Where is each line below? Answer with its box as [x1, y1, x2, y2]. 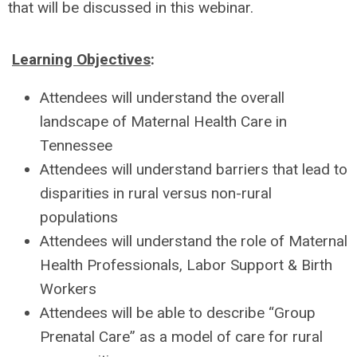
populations [40, 208, 118, 226]
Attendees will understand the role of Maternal [40, 232, 347, 250]
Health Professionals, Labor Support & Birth [40, 256, 332, 274]
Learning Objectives [12, 50, 151, 69]
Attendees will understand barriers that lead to [40, 160, 347, 178]
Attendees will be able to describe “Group [40, 304, 316, 322]
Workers [40, 280, 96, 298]
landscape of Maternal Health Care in [40, 112, 287, 131]
